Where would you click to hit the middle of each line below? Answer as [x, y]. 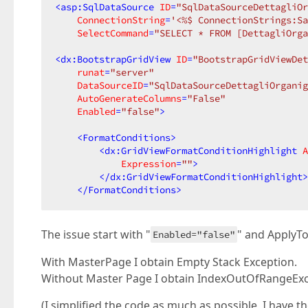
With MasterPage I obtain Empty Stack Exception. [169, 262]
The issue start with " [96, 234]
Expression [148, 164]
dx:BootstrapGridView [115, 59]
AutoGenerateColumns [129, 98]
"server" [132, 72]
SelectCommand [113, 33]
